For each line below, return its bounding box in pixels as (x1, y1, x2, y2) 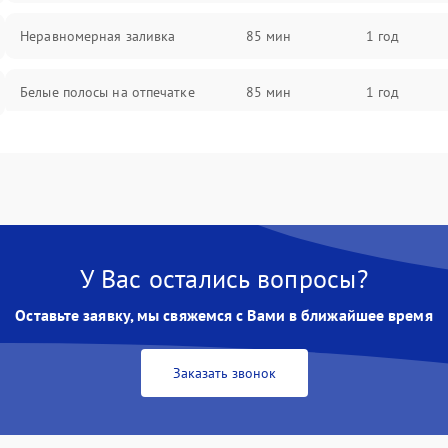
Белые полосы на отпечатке (20, 83, 195, 101)
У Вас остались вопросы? (80, 262, 368, 295)
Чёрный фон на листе (20, 139, 158, 157)
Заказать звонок (172, 364, 276, 382)
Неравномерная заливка (20, 27, 176, 45)
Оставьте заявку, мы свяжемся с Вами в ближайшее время (15, 305, 433, 325)
